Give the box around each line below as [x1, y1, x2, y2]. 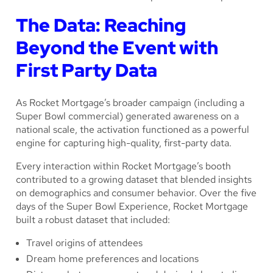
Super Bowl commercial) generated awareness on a [16, 110, 239, 123]
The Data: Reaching [16, 12, 186, 37]
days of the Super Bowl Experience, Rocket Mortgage [16, 200, 248, 213]
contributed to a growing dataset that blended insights [16, 173, 252, 186]
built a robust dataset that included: [16, 213, 170, 227]
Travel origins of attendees [26, 236, 143, 250]
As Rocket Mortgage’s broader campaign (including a [16, 96, 244, 110]
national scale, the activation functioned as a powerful [16, 123, 249, 136]
